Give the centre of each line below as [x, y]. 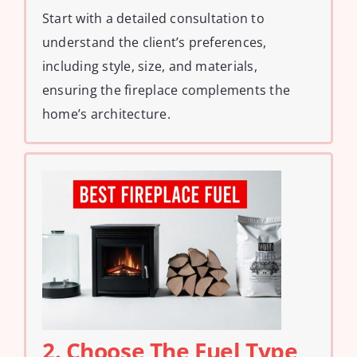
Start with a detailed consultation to [153, 18]
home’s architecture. [106, 114]
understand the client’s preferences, [155, 42]
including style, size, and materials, [150, 66]
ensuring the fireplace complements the [167, 90]
